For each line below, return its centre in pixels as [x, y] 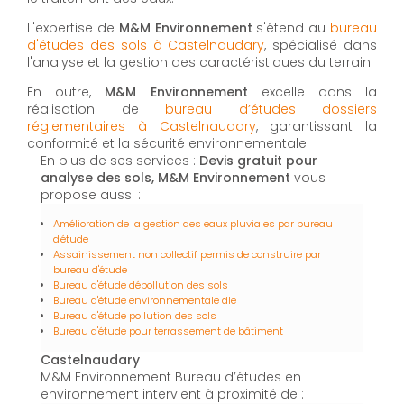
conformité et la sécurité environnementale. [168, 144]
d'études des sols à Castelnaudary [146, 46]
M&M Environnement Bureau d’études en [171, 377]
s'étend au [291, 28]
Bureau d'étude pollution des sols [135, 316]
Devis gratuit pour [258, 161]
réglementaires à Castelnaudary [142, 127]
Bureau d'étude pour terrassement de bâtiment [168, 331]
